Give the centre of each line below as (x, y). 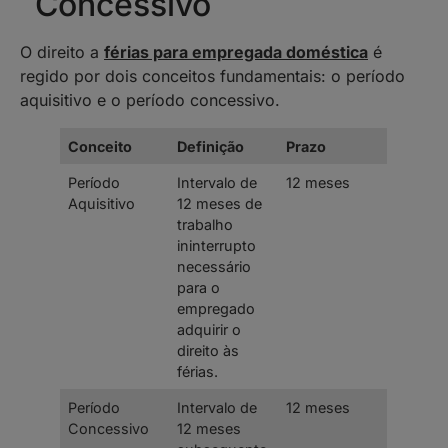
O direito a (62, 52)
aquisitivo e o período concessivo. (150, 100)
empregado (216, 309)
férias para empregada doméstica (236, 52)
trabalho (205, 225)
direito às (208, 351)
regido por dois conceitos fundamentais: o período (212, 76)
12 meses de (220, 204)
